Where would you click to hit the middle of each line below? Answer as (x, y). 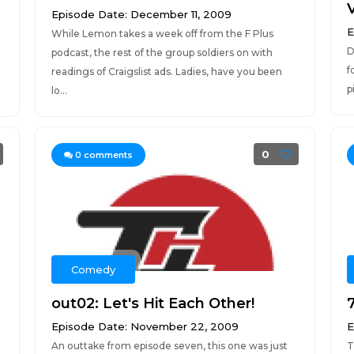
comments (107, 155)
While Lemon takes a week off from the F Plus (162, 34)
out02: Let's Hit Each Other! (153, 303)
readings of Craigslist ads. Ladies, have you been (166, 72)
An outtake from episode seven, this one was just (169, 346)
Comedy (93, 269)
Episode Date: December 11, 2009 (141, 14)
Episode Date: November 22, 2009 (145, 326)
